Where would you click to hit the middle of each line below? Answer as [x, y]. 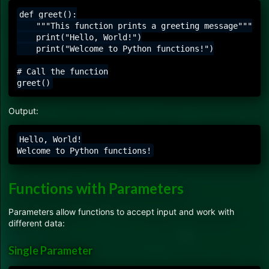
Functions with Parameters [96, 188]
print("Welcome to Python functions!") [115, 48]
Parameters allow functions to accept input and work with [121, 211]
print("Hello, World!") [79, 37]
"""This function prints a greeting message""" [134, 26]
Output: [23, 111]
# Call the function [62, 71]
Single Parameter [50, 251]
